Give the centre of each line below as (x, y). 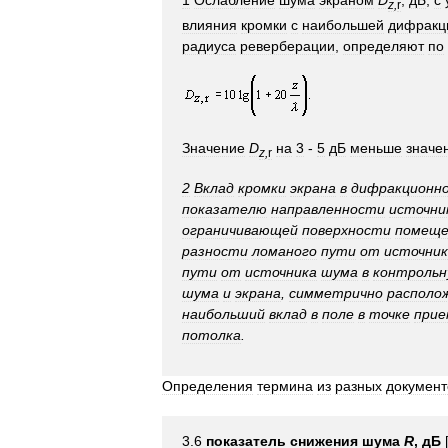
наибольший (223, 313)
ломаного (284, 250)
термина (285, 385)
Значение (213, 148)
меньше (376, 148)
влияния (209, 25)
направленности (328, 208)
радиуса (209, 46)
